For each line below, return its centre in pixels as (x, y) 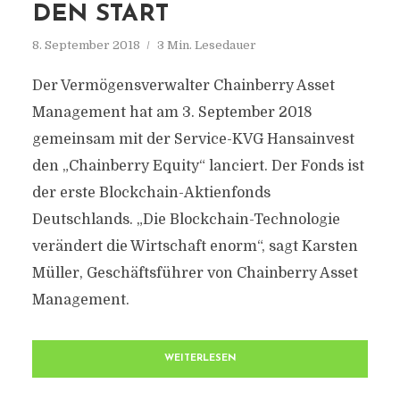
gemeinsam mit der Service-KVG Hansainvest (193, 139)
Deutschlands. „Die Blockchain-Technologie (186, 220)
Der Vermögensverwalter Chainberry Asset (183, 86)
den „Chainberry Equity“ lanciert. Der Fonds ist (198, 166)
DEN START (100, 15)
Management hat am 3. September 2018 (172, 112)
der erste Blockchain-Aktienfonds (151, 193)
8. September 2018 (86, 45)
